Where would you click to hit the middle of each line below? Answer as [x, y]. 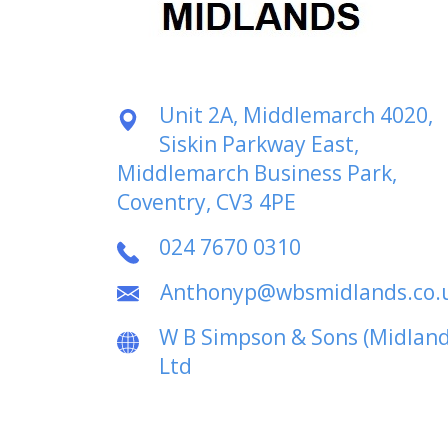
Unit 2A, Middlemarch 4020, [296, 115]
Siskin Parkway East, [259, 144]
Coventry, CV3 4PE [206, 202]
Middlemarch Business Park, [257, 173]
